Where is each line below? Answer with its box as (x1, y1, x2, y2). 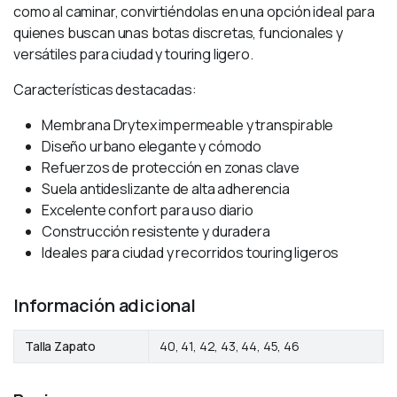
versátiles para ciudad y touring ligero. (13, 44, 253, 65)
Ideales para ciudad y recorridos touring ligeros (42, 243, 339, 263)
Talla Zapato (25, 338, 97, 355)
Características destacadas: (13, 80, 197, 100)
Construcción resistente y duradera (42, 222, 270, 242)
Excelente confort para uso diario (42, 200, 253, 221)
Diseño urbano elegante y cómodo (42, 136, 262, 157)
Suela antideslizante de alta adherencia (42, 179, 290, 199)
